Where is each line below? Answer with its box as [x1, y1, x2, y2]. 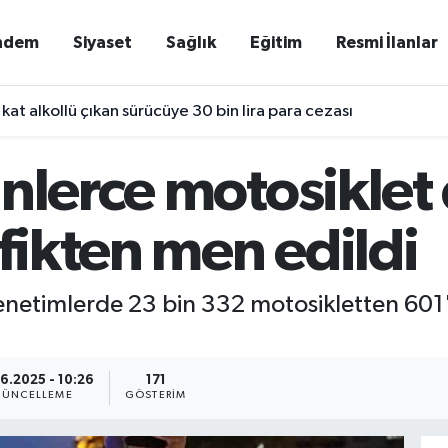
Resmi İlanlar [336, 34, 439, 51]
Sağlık [166, 34, 217, 51]
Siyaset [73, 34, 133, 51]
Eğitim [250, 34, 303, 51]
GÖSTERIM [125, 390, 186, 401]
